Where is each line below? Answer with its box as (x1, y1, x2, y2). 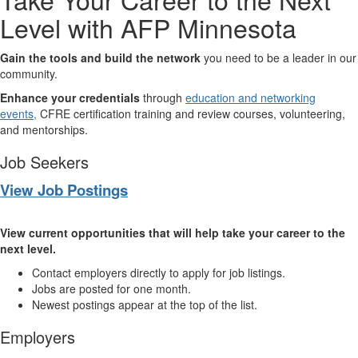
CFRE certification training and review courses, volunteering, (40, 105, 345, 121)
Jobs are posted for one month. (32, 280, 191, 296)
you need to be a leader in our (204, 50, 356, 66)
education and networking (185, 89, 316, 105)
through (143, 89, 182, 105)
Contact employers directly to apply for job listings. (32, 265, 285, 280)
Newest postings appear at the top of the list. (32, 296, 257, 312)
